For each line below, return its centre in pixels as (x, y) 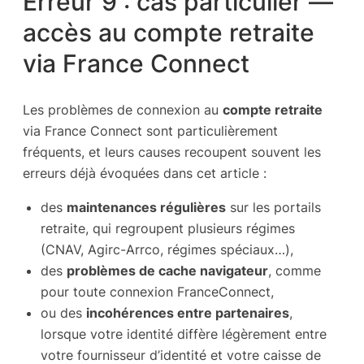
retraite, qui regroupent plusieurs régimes (168, 229)
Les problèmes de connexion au (123, 110)
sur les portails (273, 208)
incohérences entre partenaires (188, 313)
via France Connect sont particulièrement (150, 131)
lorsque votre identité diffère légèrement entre (184, 334)
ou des (63, 313)
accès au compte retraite (169, 33)
